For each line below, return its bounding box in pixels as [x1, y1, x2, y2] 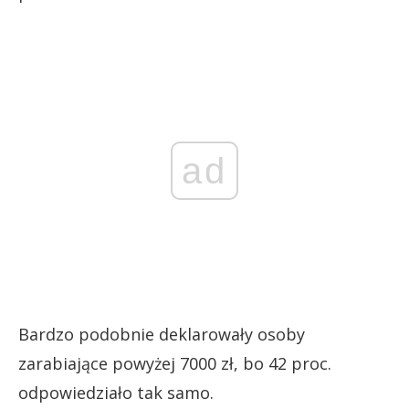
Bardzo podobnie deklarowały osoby [18, 322, 305, 345]
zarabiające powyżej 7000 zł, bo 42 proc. [18, 351, 331, 374]
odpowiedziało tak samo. [18, 381, 214, 404]
